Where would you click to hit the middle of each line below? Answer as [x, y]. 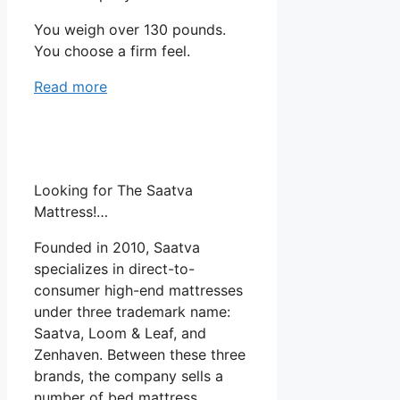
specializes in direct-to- [114, 269]
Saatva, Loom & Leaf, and [120, 333]
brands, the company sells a [129, 376]
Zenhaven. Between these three [140, 355]
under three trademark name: [132, 312]
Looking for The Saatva [113, 191]
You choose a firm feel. [112, 51]
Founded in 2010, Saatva [117, 248]
